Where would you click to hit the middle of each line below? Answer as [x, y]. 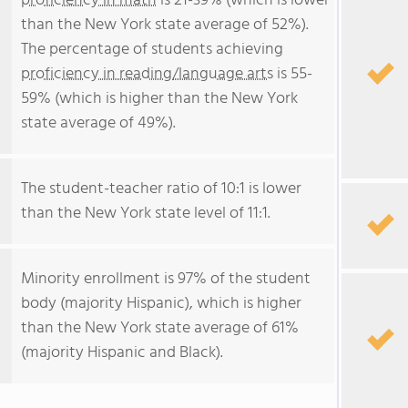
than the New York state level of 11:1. [146, 214]
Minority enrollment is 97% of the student [166, 279]
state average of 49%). [98, 123]
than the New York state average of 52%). [165, 25]
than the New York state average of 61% [160, 328]
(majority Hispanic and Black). [122, 353]
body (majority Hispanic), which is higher [161, 304]
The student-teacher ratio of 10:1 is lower [161, 189]
